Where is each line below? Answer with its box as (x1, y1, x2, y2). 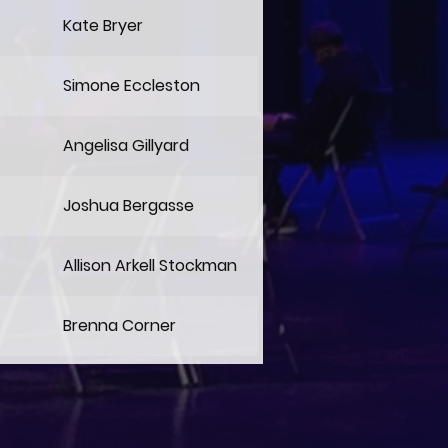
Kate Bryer (63, 14, 143, 37)
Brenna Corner (63, 314, 176, 337)
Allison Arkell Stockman (63, 254, 237, 277)
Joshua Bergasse (63, 194, 194, 217)
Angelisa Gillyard (63, 134, 189, 157)
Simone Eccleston (63, 74, 200, 97)
